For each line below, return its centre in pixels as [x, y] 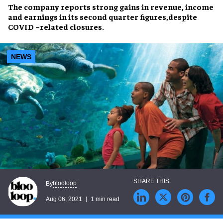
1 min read [105, 199]
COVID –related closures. [56, 26]
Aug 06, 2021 [64, 199]
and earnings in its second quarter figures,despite [103, 16]
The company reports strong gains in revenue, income [111, 6]
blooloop [65, 183]
